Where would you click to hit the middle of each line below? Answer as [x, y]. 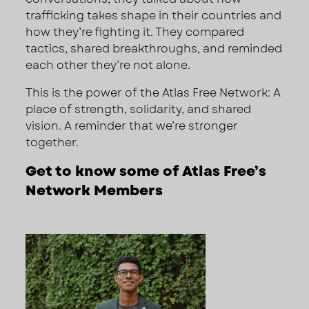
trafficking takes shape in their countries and [154, 15]
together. [52, 142]
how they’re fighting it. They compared [135, 32]
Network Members [94, 190]
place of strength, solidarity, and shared [139, 109]
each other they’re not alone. [108, 65]
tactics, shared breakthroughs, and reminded [154, 48]
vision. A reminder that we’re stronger [132, 126]
